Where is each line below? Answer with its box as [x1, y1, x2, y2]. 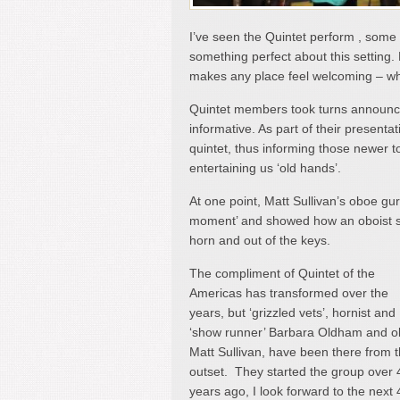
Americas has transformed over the [189, 285, 388, 300]
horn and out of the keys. [189, 232, 330, 247]
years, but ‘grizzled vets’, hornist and [189, 304, 396, 320]
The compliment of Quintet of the [189, 265, 375, 280]
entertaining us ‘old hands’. [189, 160, 341, 175]
